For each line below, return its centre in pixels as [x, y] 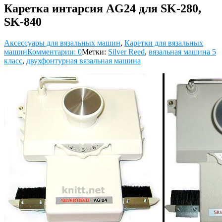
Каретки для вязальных [164, 43]
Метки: [95, 52]
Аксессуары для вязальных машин [62, 43]
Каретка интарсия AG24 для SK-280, [103, 8]
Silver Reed [126, 52]
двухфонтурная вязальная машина [83, 60]
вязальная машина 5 [182, 52]
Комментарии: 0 [55, 52]
